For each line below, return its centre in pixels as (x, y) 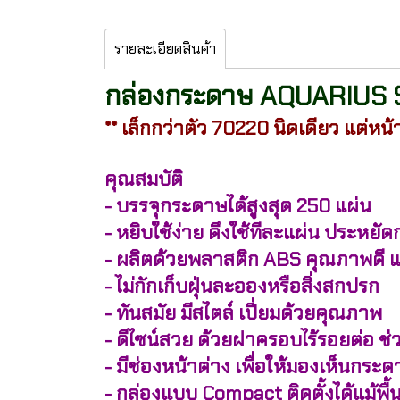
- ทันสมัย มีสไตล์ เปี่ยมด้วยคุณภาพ (243, 313)
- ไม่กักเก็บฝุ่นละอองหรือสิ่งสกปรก (242, 286)
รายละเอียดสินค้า (165, 49)
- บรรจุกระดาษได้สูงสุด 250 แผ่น (238, 206)
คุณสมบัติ (144, 179)
